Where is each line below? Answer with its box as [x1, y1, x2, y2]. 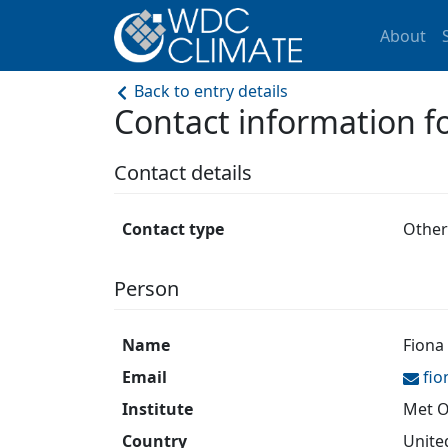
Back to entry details [130, 80, 288, 102]
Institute [122, 398, 193, 420]
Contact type [122, 218, 224, 240]
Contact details [114, 159, 252, 186]
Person [114, 275, 179, 302]
